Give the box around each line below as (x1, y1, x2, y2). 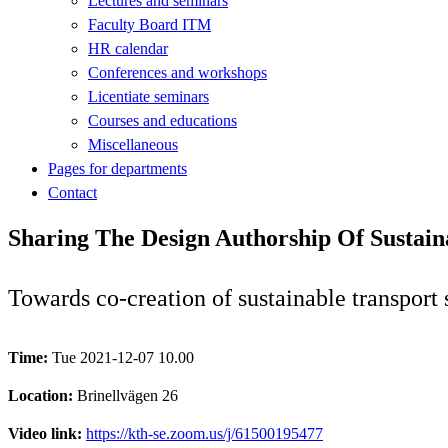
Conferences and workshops (88, 63, 267, 81)
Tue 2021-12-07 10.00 (52, 348, 194, 366)
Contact (48, 183, 97, 201)
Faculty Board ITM (88, 15, 211, 33)
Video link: (8, 424, 86, 442)
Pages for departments (48, 159, 187, 177)
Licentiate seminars (88, 87, 209, 105)
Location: (8, 386, 77, 404)
